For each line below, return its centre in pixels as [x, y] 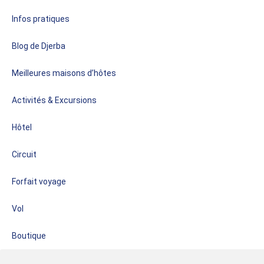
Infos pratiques [41, 19]
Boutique [29, 235]
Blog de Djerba [39, 46]
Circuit [24, 154]
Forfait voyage [39, 181]
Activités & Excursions [54, 100]
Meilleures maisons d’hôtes [64, 73]
